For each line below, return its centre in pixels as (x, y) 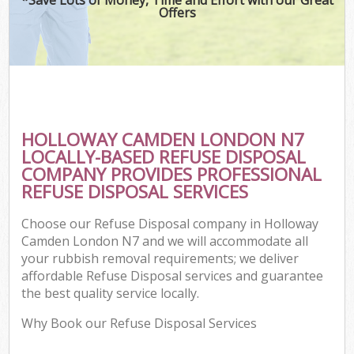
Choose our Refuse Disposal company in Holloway (170, 224)
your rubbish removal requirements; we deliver (160, 259)
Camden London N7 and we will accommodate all (165, 241)
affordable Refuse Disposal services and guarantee (173, 276)
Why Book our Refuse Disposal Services (139, 324)
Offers (177, 12)
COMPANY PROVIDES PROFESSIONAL (172, 174)
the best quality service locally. (111, 294)
